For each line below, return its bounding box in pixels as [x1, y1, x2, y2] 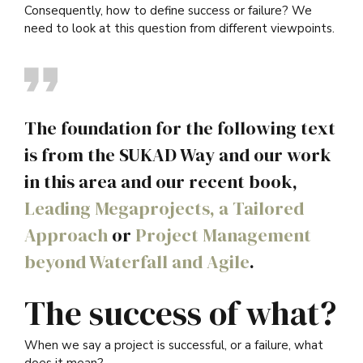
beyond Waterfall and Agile [24, 249, 250, 275]
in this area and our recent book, [24, 169, 297, 194]
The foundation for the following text [24, 115, 335, 141]
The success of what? [24, 290, 336, 337]
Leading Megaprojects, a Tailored [24, 195, 304, 221]
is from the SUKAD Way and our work [24, 142, 331, 168]
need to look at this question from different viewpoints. [24, 20, 335, 36]
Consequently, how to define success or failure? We [24, 2, 312, 19]
